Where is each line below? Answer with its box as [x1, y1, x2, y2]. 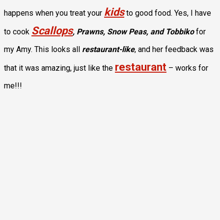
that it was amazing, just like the [4, 63, 115, 73]
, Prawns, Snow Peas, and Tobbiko [73, 27, 194, 36]
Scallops [31, 24, 73, 37]
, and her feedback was [135, 44, 214, 54]
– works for [166, 63, 208, 73]
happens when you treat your [4, 8, 104, 18]
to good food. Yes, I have [124, 8, 211, 18]
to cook [4, 27, 31, 36]
